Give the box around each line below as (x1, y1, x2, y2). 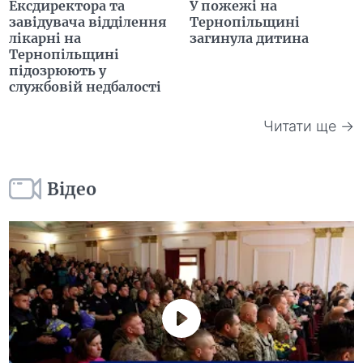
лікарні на (9, 30, 82, 47)
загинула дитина (190, 30, 309, 47)
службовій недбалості (9, 79, 162, 96)
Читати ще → (263, 117, 354, 135)
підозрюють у (9, 62, 107, 79)
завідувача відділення (9, 14, 168, 31)
